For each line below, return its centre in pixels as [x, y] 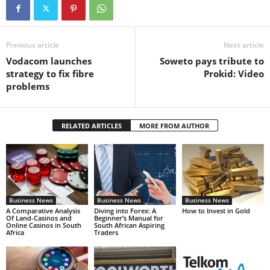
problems [28, 86]
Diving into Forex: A [125, 211]
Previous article [33, 45]
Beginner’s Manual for [128, 218]
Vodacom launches [49, 61]
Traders [106, 233]
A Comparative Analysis [43, 211]
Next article [244, 45]
